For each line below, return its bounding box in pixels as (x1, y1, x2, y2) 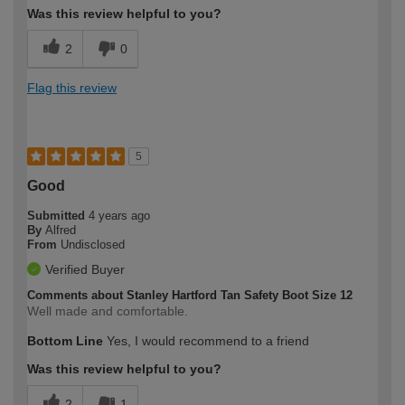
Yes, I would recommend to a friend (103, 333, 309, 348)
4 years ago (89, 208, 150, 222)
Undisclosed (61, 237, 125, 251)
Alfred (45, 222, 76, 237)
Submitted (27, 208, 89, 222)
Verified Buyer (45, 261, 125, 277)
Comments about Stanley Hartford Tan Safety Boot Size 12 (27, 287, 353, 302)
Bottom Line (27, 333, 103, 348)
